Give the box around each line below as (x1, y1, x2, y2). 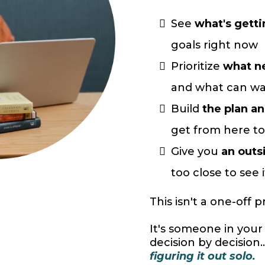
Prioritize (170, 60, 223, 73)
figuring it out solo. (149, 250, 256, 263)
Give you (170, 145, 221, 159)
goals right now (170, 38, 258, 52)
